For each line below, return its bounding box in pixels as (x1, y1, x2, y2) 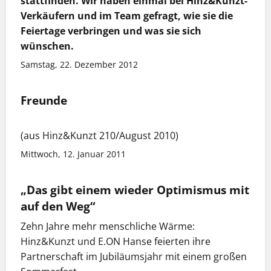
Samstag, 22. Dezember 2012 (21, 59, 138, 71)
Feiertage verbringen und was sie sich (21, 24, 201, 38)
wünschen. (21, 39, 74, 53)
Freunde (21, 92, 67, 109)
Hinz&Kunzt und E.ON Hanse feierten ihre (21, 235, 211, 249)
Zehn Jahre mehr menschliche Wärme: (21, 220, 195, 233)
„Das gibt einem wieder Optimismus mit (21, 181, 249, 198)
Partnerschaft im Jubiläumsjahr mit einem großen (21, 250, 247, 264)
